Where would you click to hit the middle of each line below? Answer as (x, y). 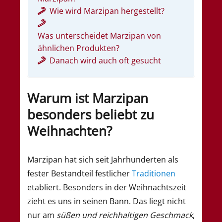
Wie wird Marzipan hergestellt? (107, 11)
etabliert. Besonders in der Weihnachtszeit (107, 187)
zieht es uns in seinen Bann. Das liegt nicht (107, 201)
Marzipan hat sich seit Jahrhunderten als (103, 159)
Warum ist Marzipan (88, 98)
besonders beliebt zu (91, 115)
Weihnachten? (70, 131)
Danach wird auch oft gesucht (105, 60)
